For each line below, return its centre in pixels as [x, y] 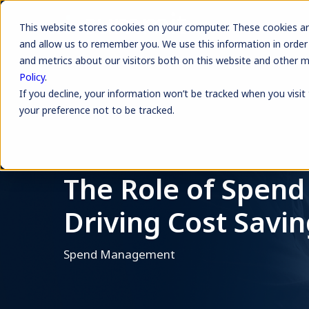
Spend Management [119, 254]
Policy [32, 77]
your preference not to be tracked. [97, 110]
